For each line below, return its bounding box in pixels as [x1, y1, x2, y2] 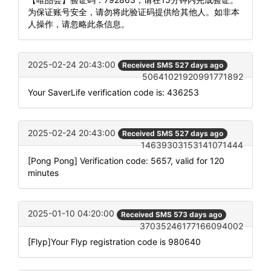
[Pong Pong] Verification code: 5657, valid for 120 [28, 155, 224, 166]
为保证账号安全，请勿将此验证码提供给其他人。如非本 [28, 6, 240, 17]
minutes [28, 168, 59, 178]
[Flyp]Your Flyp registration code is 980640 [28, 236, 201, 247]
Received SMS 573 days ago [121, 209, 222, 219]
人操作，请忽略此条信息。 [28, 18, 129, 29]
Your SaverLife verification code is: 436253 [28, 87, 199, 98]
